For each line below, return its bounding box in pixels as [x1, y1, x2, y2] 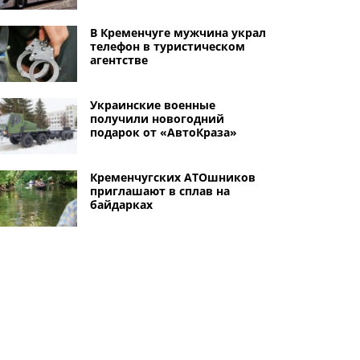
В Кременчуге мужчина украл [89, 25, 266, 40]
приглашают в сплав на [89, 183, 230, 198]
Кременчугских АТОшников [89, 170, 256, 185]
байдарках [89, 197, 153, 212]
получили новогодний [89, 111, 224, 126]
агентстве [89, 52, 148, 67]
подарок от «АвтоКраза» [89, 125, 237, 140]
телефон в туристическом [89, 39, 245, 54]
